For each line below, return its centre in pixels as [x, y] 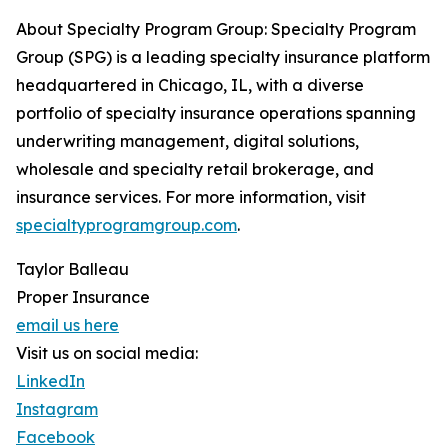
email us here [67, 325]
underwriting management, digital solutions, [187, 141]
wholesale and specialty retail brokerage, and [195, 169]
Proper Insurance [83, 297]
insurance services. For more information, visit [191, 197]
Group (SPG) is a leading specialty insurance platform [223, 57]
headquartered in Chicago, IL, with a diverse [190, 85]
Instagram [57, 409]
